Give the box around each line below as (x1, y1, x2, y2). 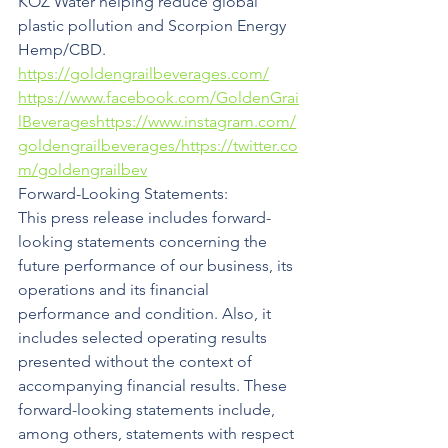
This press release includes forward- (18, 208, 271, 227)
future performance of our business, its (18, 256, 297, 275)
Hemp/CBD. (18, 40, 110, 59)
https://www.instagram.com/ (96, 112, 296, 131)
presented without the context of (18, 352, 256, 371)
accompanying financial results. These (18, 376, 291, 395)
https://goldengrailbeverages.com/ (18, 64, 269, 83)
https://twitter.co (181, 136, 298, 155)
